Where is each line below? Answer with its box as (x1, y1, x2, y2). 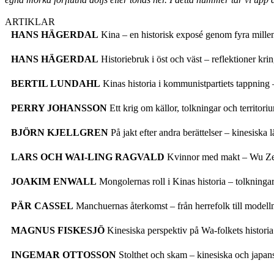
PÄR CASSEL (11, 200, 73, 211)
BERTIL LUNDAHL (11, 78, 100, 89)
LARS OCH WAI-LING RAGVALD (11, 151, 165, 162)
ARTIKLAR (5, 16, 55, 27)
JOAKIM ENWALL (11, 176, 97, 187)
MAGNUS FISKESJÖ (11, 224, 105, 235)
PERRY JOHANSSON (11, 102, 107, 113)
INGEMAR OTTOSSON (11, 249, 116, 260)
